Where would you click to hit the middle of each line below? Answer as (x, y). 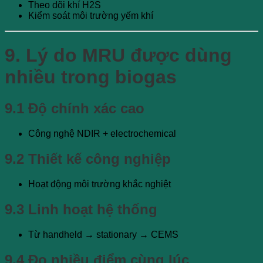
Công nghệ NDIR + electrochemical (102, 134)
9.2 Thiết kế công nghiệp (88, 159)
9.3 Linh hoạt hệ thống (81, 209)
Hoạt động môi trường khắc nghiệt (100, 184)
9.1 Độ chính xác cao (75, 109)
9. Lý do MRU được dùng (118, 55)
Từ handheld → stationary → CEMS (103, 234)
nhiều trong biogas (91, 77)
